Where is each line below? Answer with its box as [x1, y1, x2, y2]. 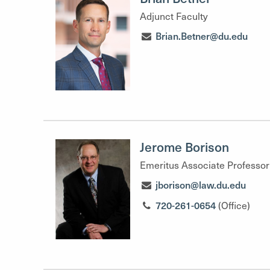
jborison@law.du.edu [155, 178, 246, 191]
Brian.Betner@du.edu [155, 29, 248, 42]
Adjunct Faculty [140, 10, 208, 22]
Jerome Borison [140, 138, 229, 155]
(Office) [218, 199, 251, 212]
